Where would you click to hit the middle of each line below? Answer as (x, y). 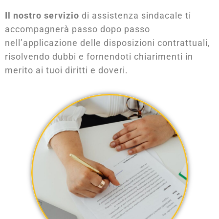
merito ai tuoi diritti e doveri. (66, 70)
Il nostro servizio (42, 15)
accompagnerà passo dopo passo (77, 29)
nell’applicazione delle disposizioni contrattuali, (108, 43)
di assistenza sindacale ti (135, 15)
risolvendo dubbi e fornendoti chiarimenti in (99, 56)
